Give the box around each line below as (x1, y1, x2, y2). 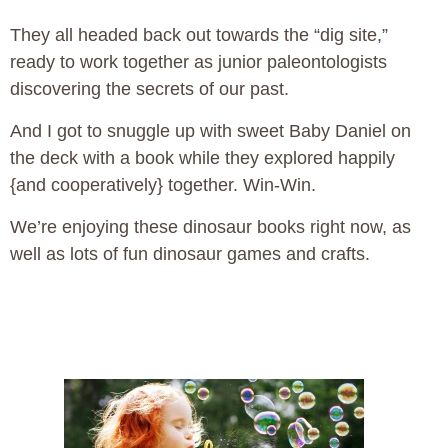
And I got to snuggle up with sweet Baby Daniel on (10, 121, 411, 142)
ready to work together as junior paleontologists (10, 52, 387, 73)
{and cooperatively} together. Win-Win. (10, 175, 316, 196)
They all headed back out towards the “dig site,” (10, 25, 388, 46)
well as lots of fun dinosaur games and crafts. (10, 244, 370, 265)
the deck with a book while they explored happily (10, 148, 395, 169)
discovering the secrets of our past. (10, 79, 289, 100)
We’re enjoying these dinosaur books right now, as (10, 217, 411, 238)
